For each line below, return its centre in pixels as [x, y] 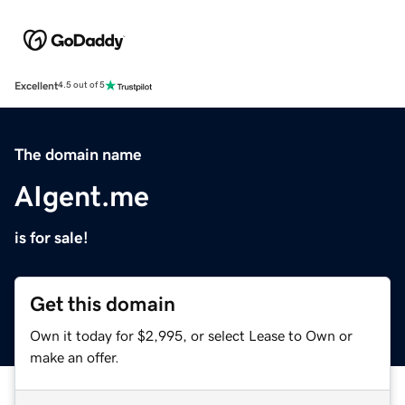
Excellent [36, 85]
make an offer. [75, 357]
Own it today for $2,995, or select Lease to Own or [191, 335]
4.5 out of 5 [81, 85]
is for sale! [52, 237]
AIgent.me [82, 196]
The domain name [78, 154]
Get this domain [103, 304]
